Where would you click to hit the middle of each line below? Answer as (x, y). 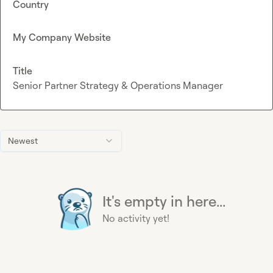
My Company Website (62, 37)
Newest (23, 140)
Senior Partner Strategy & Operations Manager (118, 85)
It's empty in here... (164, 201)
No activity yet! (136, 218)
